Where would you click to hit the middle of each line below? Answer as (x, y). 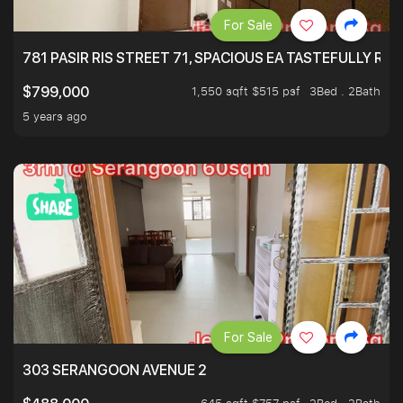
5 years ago (55, 116)
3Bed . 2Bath (345, 91)
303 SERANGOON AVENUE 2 (115, 371)
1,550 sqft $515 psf (246, 91)
